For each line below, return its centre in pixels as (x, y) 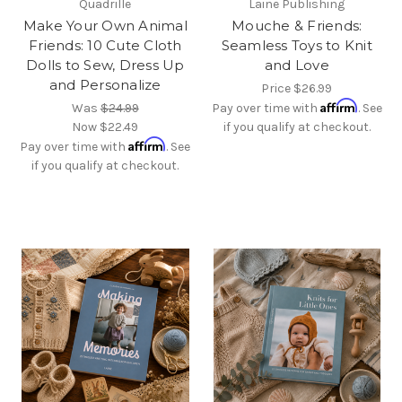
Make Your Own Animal (105, 26)
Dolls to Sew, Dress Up (105, 66)
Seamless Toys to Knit (297, 46)
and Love (297, 66)
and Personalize (105, 85)
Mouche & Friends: (297, 26)
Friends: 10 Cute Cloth (105, 46)
